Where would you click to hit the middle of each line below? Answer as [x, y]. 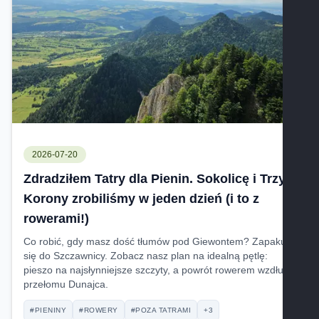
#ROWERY [99, 310]
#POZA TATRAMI [161, 310]
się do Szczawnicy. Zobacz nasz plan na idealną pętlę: [146, 255]
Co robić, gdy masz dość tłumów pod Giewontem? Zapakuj [156, 241]
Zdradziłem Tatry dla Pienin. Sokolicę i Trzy [155, 178]
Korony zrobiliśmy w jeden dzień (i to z [141, 198]
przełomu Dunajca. [66, 284]
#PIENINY [48, 310]
